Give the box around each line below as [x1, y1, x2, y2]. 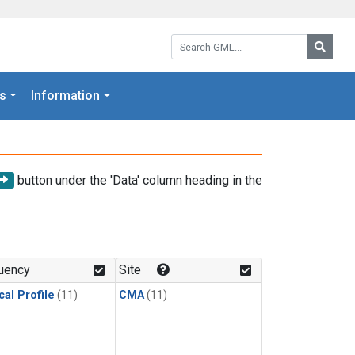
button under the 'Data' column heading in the [14, 172, 262, 188]
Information [31, 88, 101, 104]
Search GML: [170, 32, 240, 47]
